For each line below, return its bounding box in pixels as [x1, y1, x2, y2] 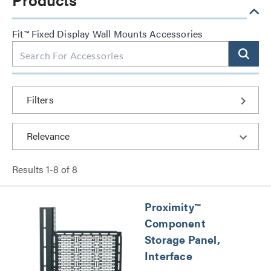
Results [12, 162, 46, 176]
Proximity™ [145, 199, 200, 214]
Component [145, 215, 206, 230]
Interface [145, 248, 192, 263]
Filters [27, 93, 54, 106]
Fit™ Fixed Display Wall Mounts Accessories [12, 27, 203, 41]
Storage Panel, [145, 232, 220, 247]
